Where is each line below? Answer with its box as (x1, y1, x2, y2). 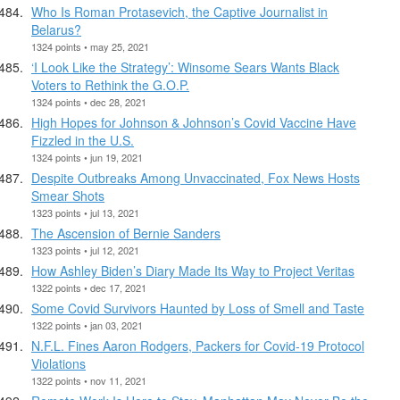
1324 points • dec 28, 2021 (31, 94, 146, 109)
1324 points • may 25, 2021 (31, 38, 149, 54)
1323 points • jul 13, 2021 (31, 204, 139, 220)
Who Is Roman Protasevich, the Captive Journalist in (31, 2, 328, 21)
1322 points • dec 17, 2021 (31, 279, 146, 295)
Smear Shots (31, 186, 104, 204)
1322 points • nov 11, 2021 (31, 372, 146, 387)
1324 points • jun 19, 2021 (31, 149, 143, 164)
